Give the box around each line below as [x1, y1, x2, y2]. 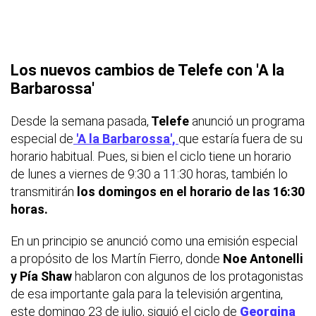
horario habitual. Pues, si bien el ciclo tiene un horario [11, 148, 291, 164]
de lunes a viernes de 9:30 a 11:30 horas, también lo [11, 166, 288, 181]
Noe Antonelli [223, 250, 303, 266]
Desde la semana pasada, [11, 113, 149, 128]
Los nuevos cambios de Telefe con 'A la [11, 61, 284, 79]
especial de [11, 130, 73, 146]
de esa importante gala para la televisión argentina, [11, 286, 283, 301]
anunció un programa [189, 113, 305, 128]
